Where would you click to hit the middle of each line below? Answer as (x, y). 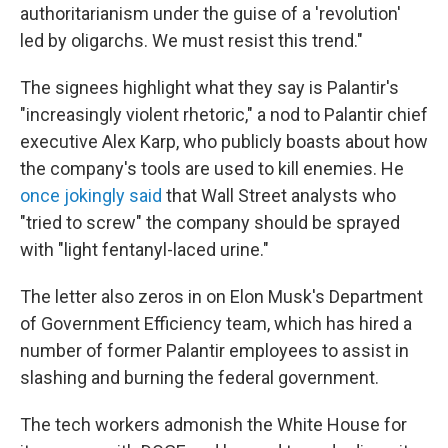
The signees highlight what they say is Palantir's (209, 87)
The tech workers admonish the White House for (213, 424)
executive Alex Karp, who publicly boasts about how (224, 141)
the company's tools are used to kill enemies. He (212, 168)
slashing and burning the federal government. (199, 377)
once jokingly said (91, 195)
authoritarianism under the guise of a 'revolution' (210, 13)
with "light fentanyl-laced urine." (144, 249)
